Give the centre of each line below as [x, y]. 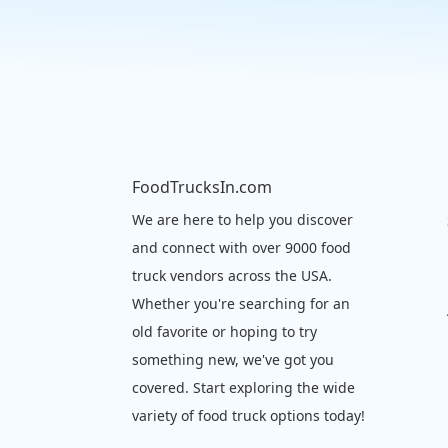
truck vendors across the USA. [232, 275]
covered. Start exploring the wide [243, 387]
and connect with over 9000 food [241, 247]
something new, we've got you [233, 359]
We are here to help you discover [242, 219]
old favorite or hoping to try [224, 331]
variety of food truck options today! [248, 415]
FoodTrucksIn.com [202, 186]
